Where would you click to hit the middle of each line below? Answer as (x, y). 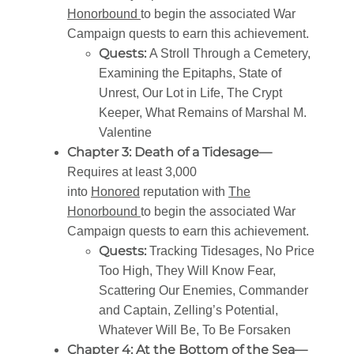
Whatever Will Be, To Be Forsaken (195, 330)
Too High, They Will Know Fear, (187, 271)
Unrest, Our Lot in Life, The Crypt (190, 93)
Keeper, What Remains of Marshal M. (203, 113)
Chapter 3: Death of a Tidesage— (169, 153)
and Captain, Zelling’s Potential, (188, 311)
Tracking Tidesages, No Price (232, 251)
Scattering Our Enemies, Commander (203, 291)
